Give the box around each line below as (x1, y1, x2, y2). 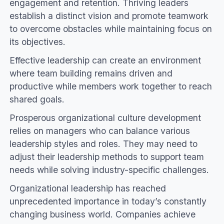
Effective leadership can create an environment (9, 55, 201, 66)
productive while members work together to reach (9, 81, 212, 92)
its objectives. (9, 36, 65, 47)
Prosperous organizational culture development (9, 112, 201, 123)
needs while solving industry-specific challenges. (9, 164, 209, 175)
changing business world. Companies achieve (9, 209, 195, 220)
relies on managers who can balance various (9, 125, 190, 136)
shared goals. (9, 94, 64, 105)
